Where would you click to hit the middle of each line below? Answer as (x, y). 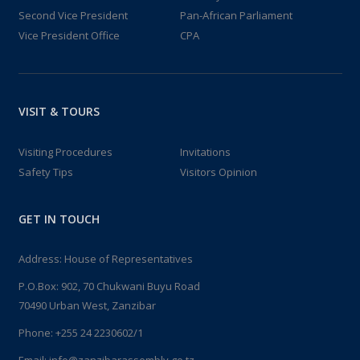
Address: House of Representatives (105, 259)
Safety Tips (45, 172)
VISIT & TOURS (59, 111)
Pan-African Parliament (236, 15)
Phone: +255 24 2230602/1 (80, 333)
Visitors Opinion (219, 172)
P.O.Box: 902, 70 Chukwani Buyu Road (109, 286)
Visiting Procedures (65, 152)
